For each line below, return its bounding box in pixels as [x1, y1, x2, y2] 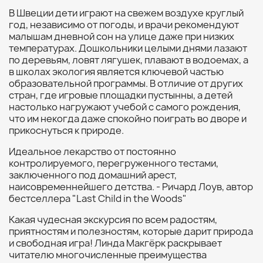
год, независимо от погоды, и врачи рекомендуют [9, 18, 239, 31]
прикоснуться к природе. [9, 124, 124, 137]
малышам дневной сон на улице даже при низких [9, 30, 234, 43]
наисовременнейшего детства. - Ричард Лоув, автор [9, 180, 253, 193]
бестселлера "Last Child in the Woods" [9, 192, 187, 205]
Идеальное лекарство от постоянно [9, 145, 176, 158]
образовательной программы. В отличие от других [9, 77, 243, 90]
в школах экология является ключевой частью [9, 65, 224, 78]
